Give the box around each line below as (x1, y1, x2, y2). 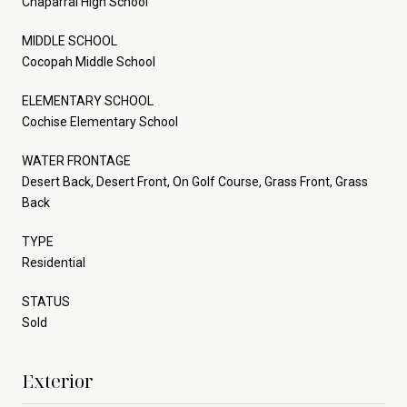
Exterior (22, 368, 93, 393)
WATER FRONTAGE (22, 153, 131, 168)
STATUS (22, 293, 70, 309)
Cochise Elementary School (22, 114, 178, 129)
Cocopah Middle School (22, 54, 155, 69)
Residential (22, 254, 85, 270)
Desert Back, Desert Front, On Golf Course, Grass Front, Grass (22, 174, 368, 189)
